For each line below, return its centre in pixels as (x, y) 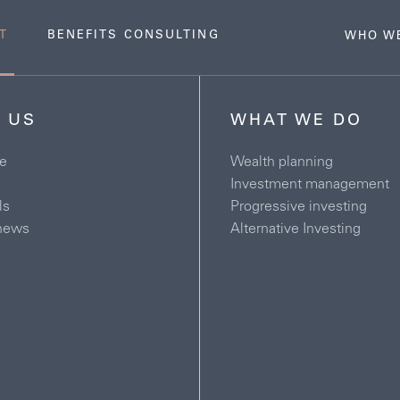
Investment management (309, 185)
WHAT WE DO (296, 121)
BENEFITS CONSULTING (133, 36)
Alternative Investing (295, 229)
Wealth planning (281, 162)
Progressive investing (298, 207)
